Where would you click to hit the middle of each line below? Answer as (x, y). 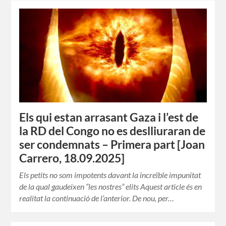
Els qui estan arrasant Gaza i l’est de (109, 117)
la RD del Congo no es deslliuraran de (112, 131)
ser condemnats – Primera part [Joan (112, 144)
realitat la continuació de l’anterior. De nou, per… (97, 198)
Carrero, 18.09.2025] (72, 158)
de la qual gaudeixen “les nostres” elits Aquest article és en (111, 186)
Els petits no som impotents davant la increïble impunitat (110, 175)
